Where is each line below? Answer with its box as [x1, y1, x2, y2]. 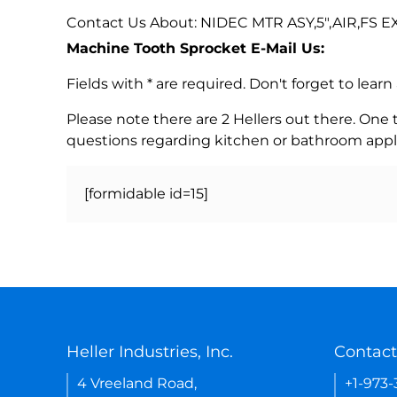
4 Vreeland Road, [77, 374, 197, 392]
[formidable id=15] [84, 184, 208, 202]
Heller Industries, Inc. [66, 341, 233, 362]
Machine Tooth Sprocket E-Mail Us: [66, 39, 324, 57]
